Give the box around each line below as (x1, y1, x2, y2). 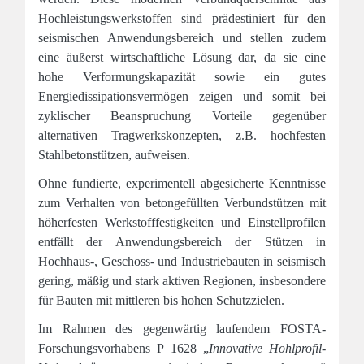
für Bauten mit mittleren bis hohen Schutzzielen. (38, 293, 284, 307)
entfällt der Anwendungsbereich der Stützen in (38, 235, 326, 249)
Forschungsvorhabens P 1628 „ (38, 341, 209, 355)
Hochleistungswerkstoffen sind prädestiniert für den (38, 11, 326, 25)
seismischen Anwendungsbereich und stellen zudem (38, 31, 326, 45)
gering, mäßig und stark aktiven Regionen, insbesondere (38, 274, 326, 288)
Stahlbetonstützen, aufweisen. (38, 148, 190, 162)
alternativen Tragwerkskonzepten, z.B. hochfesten (38, 128, 326, 142)
